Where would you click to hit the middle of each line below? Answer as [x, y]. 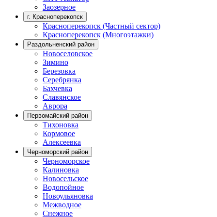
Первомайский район [58, 115]
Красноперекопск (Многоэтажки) [98, 34]
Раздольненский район [61, 44]
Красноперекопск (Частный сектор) [101, 26]
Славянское [62, 97]
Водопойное [63, 187]
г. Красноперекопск [55, 16]
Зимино [55, 62]
